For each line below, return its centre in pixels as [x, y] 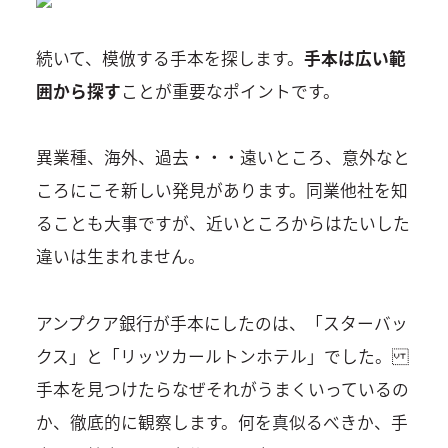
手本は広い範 [354, 57]
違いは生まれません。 [120, 256]
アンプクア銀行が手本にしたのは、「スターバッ [221, 322]
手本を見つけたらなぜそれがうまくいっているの [222, 388]
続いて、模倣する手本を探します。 [169, 57]
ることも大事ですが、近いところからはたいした [222, 223]
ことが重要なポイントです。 [230, 90]
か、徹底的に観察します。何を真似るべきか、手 [221, 421]
